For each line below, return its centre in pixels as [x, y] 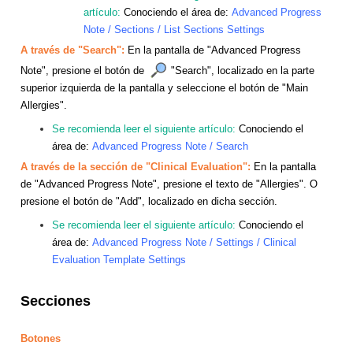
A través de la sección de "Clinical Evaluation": [137, 166]
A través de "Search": [74, 50]
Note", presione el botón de [82, 70]
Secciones [56, 301]
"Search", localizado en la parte [243, 70]
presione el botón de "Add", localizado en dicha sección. [150, 201]
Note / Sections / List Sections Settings [174, 29]
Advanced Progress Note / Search [170, 146]
